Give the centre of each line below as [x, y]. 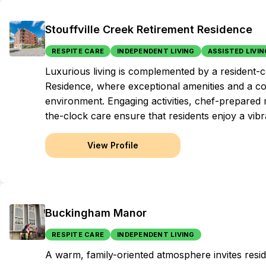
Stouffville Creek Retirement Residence [149, 29]
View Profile [113, 145]
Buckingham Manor [96, 213]
